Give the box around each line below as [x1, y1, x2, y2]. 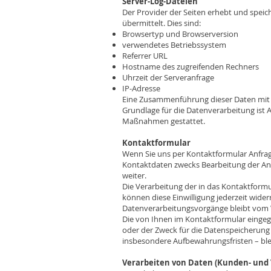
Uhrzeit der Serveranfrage [122, 72, 214, 83]
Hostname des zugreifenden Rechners [122, 61, 259, 72]
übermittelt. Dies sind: [122, 18, 201, 28]
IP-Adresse [122, 83, 160, 94]
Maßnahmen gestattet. [122, 116, 205, 126]
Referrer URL [122, 50, 168, 61]
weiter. [122, 170, 146, 181]
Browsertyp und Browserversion [122, 28, 238, 39]
